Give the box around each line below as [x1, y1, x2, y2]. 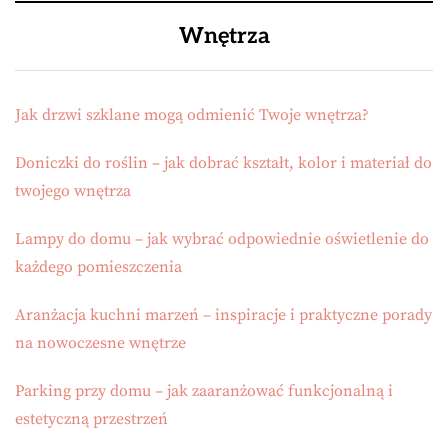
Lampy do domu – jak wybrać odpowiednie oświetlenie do [15, 229, 429, 250]
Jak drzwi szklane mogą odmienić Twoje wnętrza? [15, 105, 369, 126]
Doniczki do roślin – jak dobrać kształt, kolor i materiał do [15, 153, 432, 174]
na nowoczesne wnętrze [15, 333, 186, 354]
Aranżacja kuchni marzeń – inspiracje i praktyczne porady [15, 305, 432, 326]
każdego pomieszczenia [15, 257, 182, 278]
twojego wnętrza [15, 181, 131, 202]
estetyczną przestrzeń [15, 409, 168, 430]
